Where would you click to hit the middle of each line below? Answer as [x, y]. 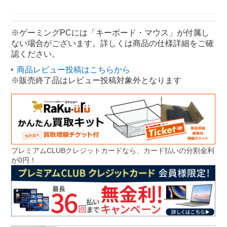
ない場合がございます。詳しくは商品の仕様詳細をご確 [113, 43]
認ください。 [36, 54]
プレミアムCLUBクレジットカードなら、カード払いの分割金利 [113, 151]
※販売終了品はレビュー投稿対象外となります [97, 80]
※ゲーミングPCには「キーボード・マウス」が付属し [110, 32]
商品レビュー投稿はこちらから [73, 69]
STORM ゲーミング [64, 10]
